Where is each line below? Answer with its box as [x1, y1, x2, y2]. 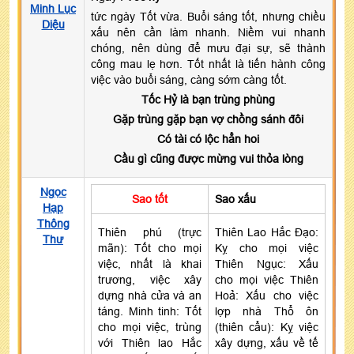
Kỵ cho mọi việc [215, 241, 318, 254]
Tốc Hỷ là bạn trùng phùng [141, 92, 275, 106]
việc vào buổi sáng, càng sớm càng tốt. [91, 73, 287, 86]
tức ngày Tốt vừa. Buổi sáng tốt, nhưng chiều [91, 9, 326, 23]
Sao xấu [215, 192, 256, 205]
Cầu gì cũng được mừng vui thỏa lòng [113, 152, 303, 165]
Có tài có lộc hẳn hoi [157, 132, 259, 145]
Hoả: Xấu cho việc [215, 288, 318, 302]
